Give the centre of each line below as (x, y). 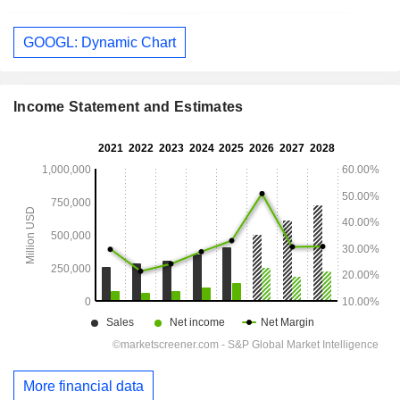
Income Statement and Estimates (129, 107)
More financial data (83, 387)
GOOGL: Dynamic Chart (100, 42)
